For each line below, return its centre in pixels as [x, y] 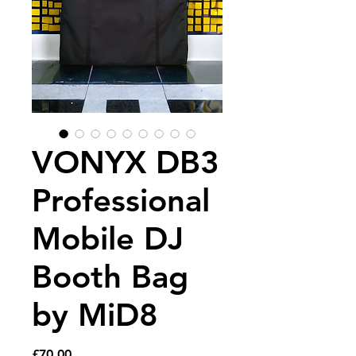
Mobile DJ [108, 238]
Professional [121, 200]
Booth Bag [110, 277]
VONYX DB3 [126, 162]
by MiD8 [95, 315]
